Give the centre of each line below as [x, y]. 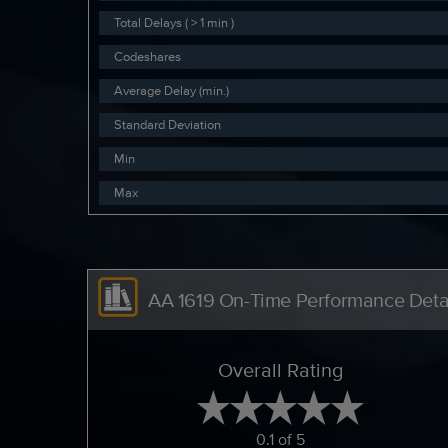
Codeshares [148, 56]
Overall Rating [281, 369]
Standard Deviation [168, 124]
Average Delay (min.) [172, 90]
